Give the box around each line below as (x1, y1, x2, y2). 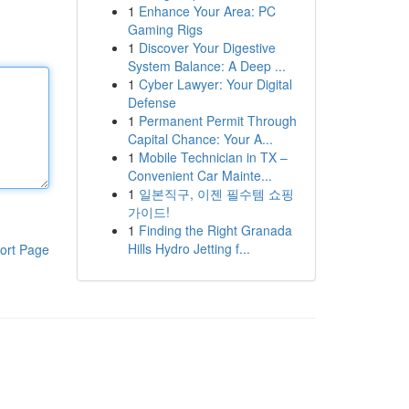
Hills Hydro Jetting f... (127, 239, 250, 257)
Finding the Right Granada (138, 221, 292, 239)
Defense (127, 93, 176, 111)
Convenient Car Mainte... (127, 166, 272, 184)
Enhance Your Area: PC (138, 2, 276, 20)
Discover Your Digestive (138, 38, 276, 57)
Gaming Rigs (127, 20, 203, 38)
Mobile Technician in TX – (138, 148, 288, 166)
